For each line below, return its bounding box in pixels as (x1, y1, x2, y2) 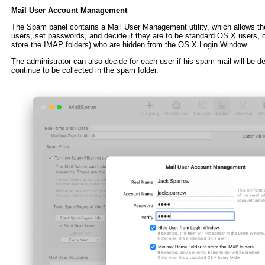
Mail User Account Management (11, 6, 127, 15)
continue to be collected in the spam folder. (11, 65, 159, 75)
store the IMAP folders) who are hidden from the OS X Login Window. (11, 40, 248, 50)
